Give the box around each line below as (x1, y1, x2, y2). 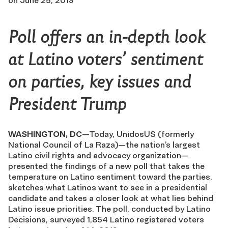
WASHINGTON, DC (8, 129, 82, 139)
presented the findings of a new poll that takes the (8, 161, 205, 171)
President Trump (8, 95, 127, 113)
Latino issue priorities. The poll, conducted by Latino (8, 204, 211, 214)
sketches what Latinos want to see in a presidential (8, 182, 207, 192)
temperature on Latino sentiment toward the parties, (8, 172, 212, 182)
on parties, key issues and (8, 72, 191, 91)
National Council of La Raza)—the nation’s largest (8, 139, 200, 150)
